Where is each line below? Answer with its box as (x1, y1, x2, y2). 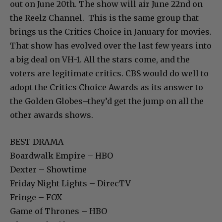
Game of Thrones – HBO (10, 206, 107, 216)
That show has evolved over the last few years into (10, 40, 212, 51)
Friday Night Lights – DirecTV (10, 178, 131, 188)
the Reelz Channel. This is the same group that (10, 12, 199, 23)
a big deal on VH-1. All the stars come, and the (10, 54, 190, 64)
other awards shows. (10, 110, 93, 120)
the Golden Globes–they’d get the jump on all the (10, 96, 204, 106)
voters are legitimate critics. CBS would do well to (10, 68, 209, 78)
